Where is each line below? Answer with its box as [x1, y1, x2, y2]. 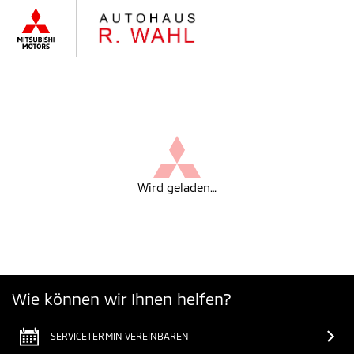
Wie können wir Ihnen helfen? [12, 289, 232, 308]
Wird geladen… [137, 180, 217, 194]
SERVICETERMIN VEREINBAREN [51, 330, 190, 341]
